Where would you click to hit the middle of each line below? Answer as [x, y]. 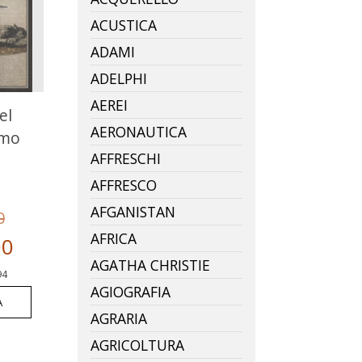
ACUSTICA [124, 25]
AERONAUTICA [139, 131]
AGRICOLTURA [137, 345]
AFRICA [114, 238]
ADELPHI [119, 78]
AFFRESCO [124, 185]
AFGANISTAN [133, 211]
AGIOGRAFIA [130, 291]
